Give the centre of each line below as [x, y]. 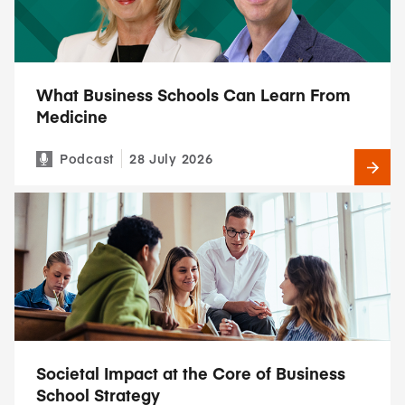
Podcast [87, 158]
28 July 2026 [171, 158]
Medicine [72, 116]
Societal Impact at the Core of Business [191, 373]
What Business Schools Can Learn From [193, 94]
